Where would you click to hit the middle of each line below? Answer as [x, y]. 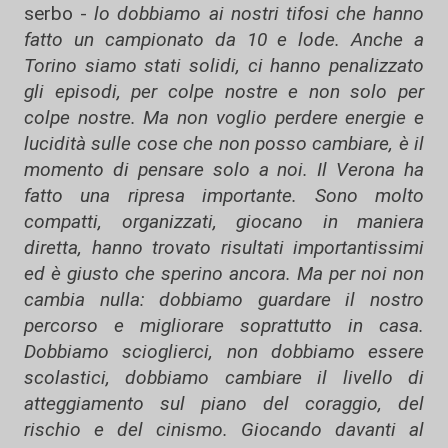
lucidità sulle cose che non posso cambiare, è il [224, 143]
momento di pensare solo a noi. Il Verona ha [224, 169]
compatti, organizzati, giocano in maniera [224, 221]
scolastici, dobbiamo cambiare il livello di [224, 377]
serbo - [56, 13]
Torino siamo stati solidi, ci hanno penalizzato [224, 65]
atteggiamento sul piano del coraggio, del [224, 403]
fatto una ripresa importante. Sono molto [224, 195]
